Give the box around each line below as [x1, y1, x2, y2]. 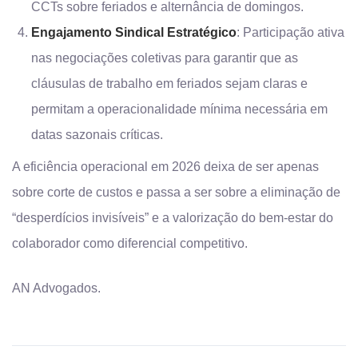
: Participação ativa [237, 26, 344, 39]
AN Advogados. [12, 281, 101, 295]
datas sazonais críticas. [31, 128, 163, 141]
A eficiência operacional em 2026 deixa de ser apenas [12, 160, 319, 173]
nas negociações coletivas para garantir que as [31, 51, 298, 65]
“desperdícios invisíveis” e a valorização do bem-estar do [12, 211, 333, 225]
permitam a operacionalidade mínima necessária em [31, 102, 328, 116]
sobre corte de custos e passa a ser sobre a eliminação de [12, 185, 340, 199]
